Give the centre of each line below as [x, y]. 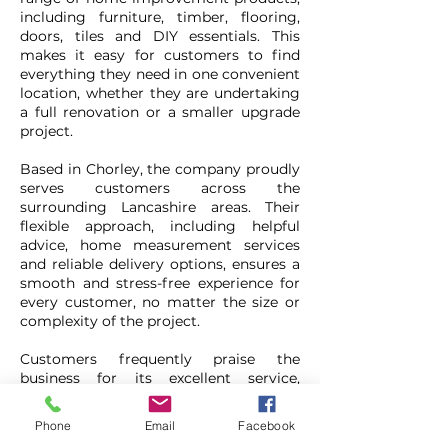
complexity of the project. [110, 321]
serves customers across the [160, 188]
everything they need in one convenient [160, 74]
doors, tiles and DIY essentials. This [160, 36]
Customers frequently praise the [160, 359]
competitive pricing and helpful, [160, 397]
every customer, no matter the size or [160, 302]
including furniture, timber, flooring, [160, 17]
